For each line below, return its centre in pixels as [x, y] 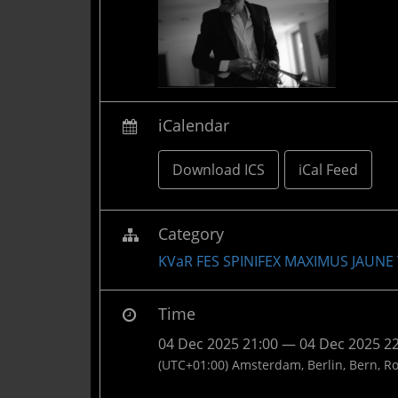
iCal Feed [328, 169]
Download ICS [219, 169]
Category [191, 233]
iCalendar [194, 125]
